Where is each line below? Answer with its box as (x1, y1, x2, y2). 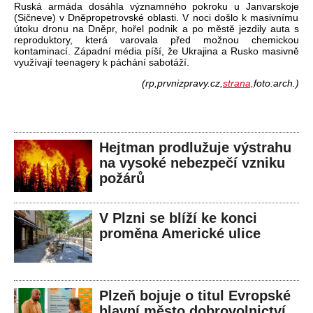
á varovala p (102, 34, 176, 46)
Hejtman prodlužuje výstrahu (99, 140, 291, 156)
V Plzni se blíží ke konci (99, 210, 257, 226)
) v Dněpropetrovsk (52, 12, 139, 24)
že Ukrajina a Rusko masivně (168, 45, 299, 57)
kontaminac (14, 45, 65, 57)
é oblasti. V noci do (138, 12, 226, 24)
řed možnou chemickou (176, 34, 299, 46)
